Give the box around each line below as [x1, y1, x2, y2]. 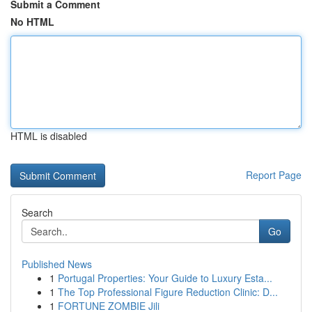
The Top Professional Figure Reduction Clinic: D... [58, 285, 278, 299]
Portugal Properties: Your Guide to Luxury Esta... [58, 271, 272, 285]
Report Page [246, 168, 302, 182]
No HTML [10, 15, 54, 29]
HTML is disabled [10, 129, 87, 143]
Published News [22, 257, 92, 271]
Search [22, 205, 53, 219]
